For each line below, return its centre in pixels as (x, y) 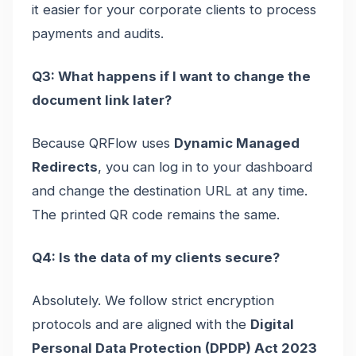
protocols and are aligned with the (141, 324)
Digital (272, 324)
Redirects (65, 166)
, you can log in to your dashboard (205, 166)
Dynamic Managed (237, 143)
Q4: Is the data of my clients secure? (156, 257)
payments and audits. (98, 33)
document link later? (102, 100)
